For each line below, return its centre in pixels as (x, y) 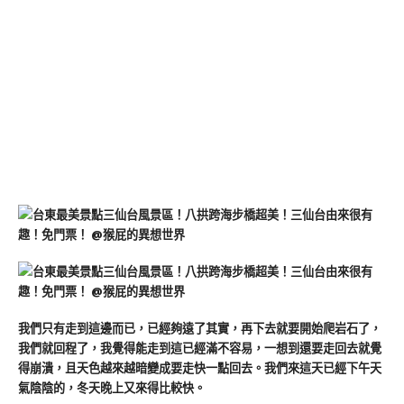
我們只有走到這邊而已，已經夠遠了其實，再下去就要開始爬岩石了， (200, 328)
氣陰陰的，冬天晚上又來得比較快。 (112, 387)
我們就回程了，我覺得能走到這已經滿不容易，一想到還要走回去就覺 (200, 348)
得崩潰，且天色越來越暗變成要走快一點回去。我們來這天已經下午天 (200, 367)
